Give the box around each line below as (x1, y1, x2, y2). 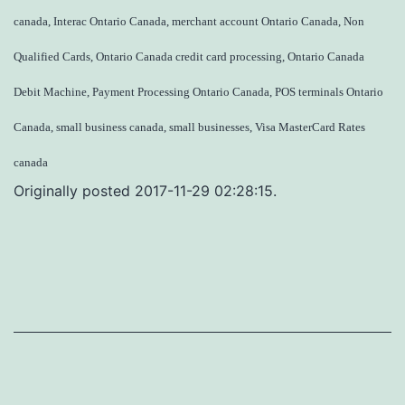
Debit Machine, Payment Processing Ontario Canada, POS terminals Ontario (14, 84, 383, 99)
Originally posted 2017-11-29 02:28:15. (14, 181, 277, 200)
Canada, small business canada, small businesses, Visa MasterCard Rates (14, 119, 365, 134)
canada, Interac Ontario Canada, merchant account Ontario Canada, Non (14, 14, 364, 28)
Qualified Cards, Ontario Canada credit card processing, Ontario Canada (14, 49, 364, 63)
